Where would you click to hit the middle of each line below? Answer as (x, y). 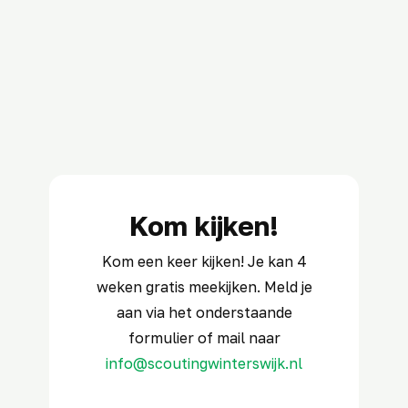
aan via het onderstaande (204, 312)
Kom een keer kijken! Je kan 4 (204, 261)
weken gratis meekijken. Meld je (204, 286)
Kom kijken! (204, 225)
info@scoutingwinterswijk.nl (204, 363)
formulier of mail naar (204, 337)
